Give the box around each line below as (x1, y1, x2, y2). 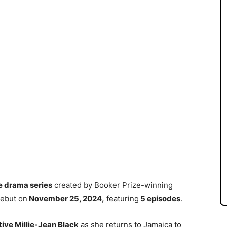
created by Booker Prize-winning (52, 180, 173, 190)
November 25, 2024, (27, 193, 104, 203)
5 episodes (139, 193, 180, 203)
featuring (104, 193, 139, 203)
